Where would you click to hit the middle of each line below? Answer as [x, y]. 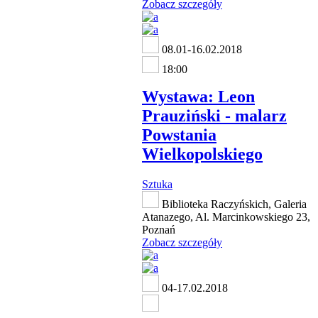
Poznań [159, 229]
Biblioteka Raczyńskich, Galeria [233, 204]
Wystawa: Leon [198, 97]
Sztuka [157, 184]
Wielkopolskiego [202, 154]
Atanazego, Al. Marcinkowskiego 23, [226, 216]
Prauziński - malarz [214, 116]
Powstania [179, 135]
